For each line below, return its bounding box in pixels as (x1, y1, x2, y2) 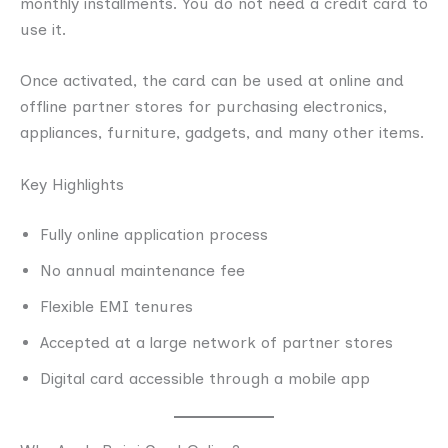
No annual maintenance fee (40, 260, 245, 280)
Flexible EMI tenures (40, 296, 193, 316)
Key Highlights (20, 174, 124, 194)
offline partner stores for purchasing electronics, (20, 97, 387, 117)
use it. (20, 19, 66, 39)
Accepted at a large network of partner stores (40, 332, 393, 352)
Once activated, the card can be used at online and (20, 71, 404, 91)
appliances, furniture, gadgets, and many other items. (20, 123, 424, 143)
